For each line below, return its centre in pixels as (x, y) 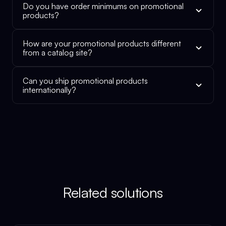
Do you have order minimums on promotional (103, 6)
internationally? (49, 90)
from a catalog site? (58, 52)
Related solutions (113, 192)
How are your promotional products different (102, 43)
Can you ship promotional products (85, 81)
